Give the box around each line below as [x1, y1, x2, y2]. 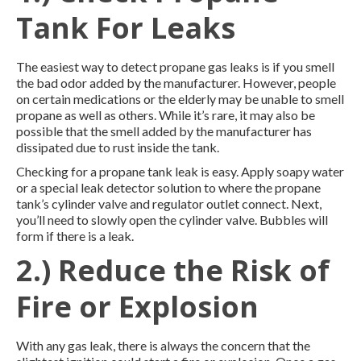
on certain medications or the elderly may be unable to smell [16, 90, 344, 106]
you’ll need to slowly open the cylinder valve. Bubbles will [16, 211, 328, 227]
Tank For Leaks [16, 7, 235, 48]
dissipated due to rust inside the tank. [16, 139, 219, 155]
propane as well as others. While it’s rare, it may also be [16, 106, 315, 122]
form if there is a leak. [16, 227, 134, 243]
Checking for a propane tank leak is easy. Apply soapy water [16, 163, 344, 179]
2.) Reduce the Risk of [16, 250, 330, 290]
